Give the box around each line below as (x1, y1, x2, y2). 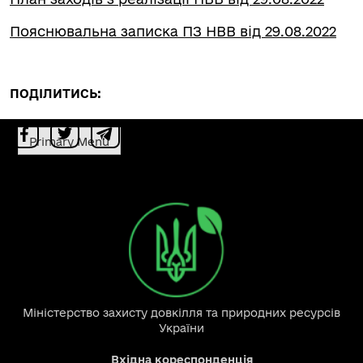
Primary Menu (29, 135, 109, 148)
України (159, 322, 204, 335)
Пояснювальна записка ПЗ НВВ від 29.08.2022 (10, 23, 336, 39)
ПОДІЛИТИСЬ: (10, 87, 101, 100)
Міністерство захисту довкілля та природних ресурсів (23, 306, 340, 320)
